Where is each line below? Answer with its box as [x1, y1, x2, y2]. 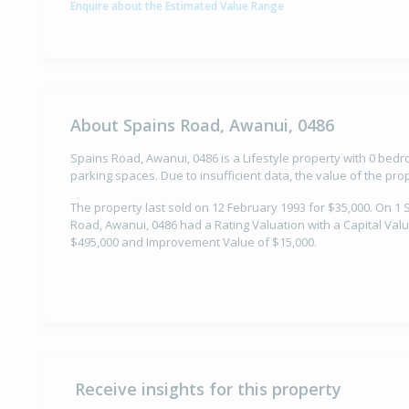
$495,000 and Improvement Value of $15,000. [70, 233, 317, 250]
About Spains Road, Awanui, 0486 [70, 114, 334, 137]
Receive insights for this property [75, 377, 341, 400]
